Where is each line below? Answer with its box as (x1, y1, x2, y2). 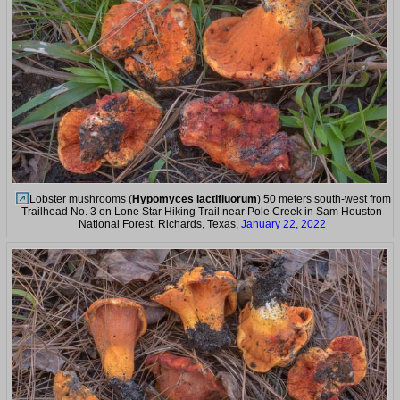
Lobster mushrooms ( (29, 193, 132, 206)
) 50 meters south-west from (257, 193, 391, 206)
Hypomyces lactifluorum (132, 193, 257, 206)
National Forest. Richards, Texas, (78, 218, 241, 231)
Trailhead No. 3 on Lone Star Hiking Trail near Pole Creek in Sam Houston (21, 205, 382, 219)
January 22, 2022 (240, 218, 326, 231)
